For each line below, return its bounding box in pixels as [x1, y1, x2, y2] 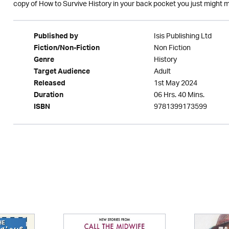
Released [33, 77, 65, 91]
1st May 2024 [153, 76, 197, 91]
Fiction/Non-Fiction [33, 42, 100, 56]
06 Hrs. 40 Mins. [153, 87, 204, 103]
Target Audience [33, 65, 90, 80]
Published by [33, 30, 78, 44]
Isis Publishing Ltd [153, 29, 212, 44]
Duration [33, 89, 63, 103]
